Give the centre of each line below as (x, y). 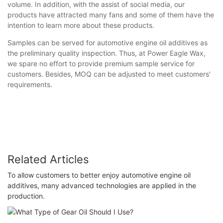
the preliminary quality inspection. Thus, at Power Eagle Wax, (107, 53)
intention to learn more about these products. (81, 25)
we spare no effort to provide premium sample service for (101, 63)
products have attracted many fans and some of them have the (111, 14)
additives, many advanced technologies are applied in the (102, 186)
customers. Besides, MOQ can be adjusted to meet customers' (109, 74)
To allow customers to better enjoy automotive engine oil (99, 175)
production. (26, 196)
